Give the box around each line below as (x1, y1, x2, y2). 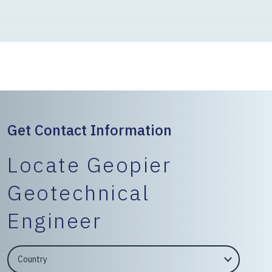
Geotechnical (7, 178, 149, 207)
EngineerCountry (7, 247, 70, 259)
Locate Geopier (7, 151, 171, 179)
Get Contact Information (7, 120, 172, 140)
